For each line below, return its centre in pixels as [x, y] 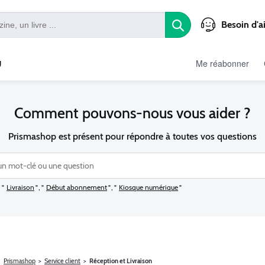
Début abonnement [77, 187]
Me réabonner [222, 63]
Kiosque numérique [148, 187]
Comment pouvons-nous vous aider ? [132, 113]
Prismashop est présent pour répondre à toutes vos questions [132, 136]
